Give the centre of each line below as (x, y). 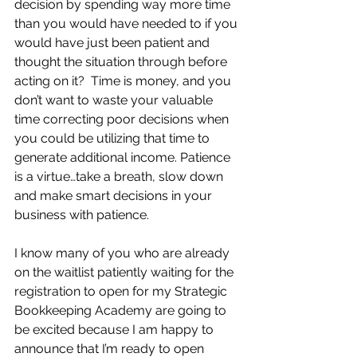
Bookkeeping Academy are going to (122, 310)
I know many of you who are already (124, 253)
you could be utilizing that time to (114, 138)
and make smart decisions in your (115, 196)
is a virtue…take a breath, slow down (120, 177)
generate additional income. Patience (124, 157)
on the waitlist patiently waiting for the (126, 272)
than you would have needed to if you (127, 24)
